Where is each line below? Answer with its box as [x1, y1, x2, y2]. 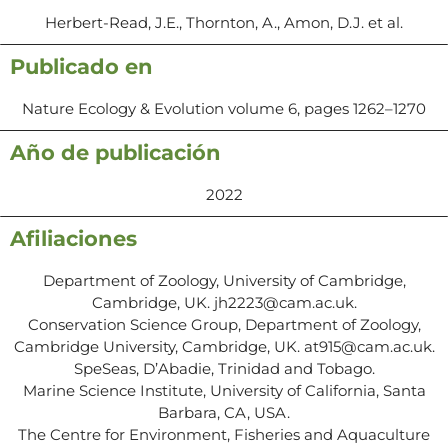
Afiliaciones [10, 225, 137, 251]
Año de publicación [10, 139, 221, 165]
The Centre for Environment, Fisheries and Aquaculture [18, 424, 430, 444]
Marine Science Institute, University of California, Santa [22, 380, 426, 400]
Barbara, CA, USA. [158, 402, 290, 422]
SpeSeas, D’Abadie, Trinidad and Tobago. [73, 358, 375, 378]
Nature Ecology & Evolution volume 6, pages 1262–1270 [22, 98, 426, 118]
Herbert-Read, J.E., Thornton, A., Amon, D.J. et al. [45, 12, 403, 32]
